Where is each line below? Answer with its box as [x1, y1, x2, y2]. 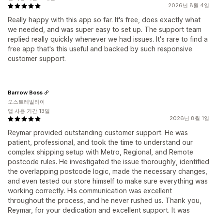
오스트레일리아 [8, 98, 45, 106]
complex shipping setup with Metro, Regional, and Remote [8, 148, 193, 156]
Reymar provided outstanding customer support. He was [8, 128, 188, 137]
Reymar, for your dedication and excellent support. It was [8, 206, 190, 215]
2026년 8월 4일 [168, 2, 209, 9]
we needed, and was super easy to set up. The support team [8, 25, 201, 34]
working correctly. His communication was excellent [8, 186, 172, 195]
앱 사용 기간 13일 [8, 108, 50, 115]
